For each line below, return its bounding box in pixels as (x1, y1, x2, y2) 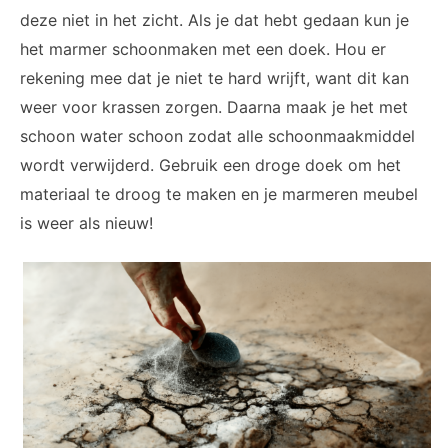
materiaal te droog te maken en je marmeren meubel (20, 184, 418, 205)
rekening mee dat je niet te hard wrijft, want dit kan (20, 68, 409, 89)
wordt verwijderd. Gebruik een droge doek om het (20, 155, 401, 176)
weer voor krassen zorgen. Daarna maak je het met (20, 97, 408, 118)
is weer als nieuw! (20, 213, 153, 234)
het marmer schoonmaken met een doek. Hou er (20, 39, 386, 60)
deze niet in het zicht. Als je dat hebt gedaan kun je (20, 10, 409, 31)
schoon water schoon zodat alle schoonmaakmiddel (20, 126, 415, 147)
